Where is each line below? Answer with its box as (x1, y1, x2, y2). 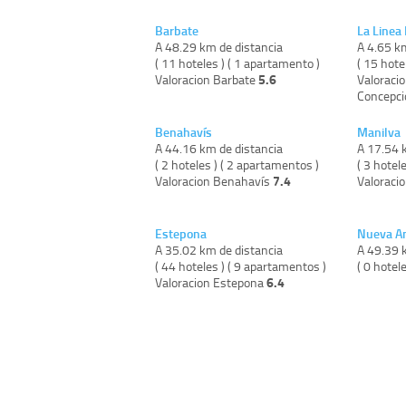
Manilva (356, 123, 401, 141)
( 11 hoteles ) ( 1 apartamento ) (155, 54, 320, 72)
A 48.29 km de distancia (155, 38, 283, 56)
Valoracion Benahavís (155, 172, 273, 190)
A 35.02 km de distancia (155, 241, 283, 259)
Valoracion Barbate (155, 71, 258, 89)
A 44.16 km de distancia (155, 140, 283, 158)
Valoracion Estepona (155, 274, 266, 292)
